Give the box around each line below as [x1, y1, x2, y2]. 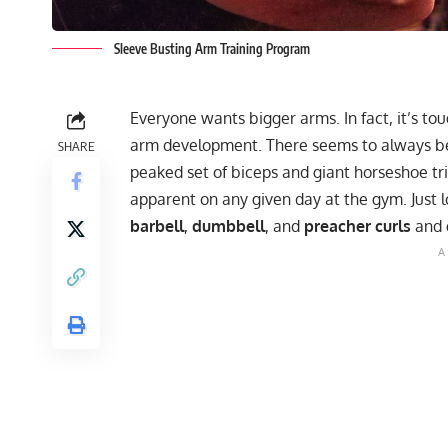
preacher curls [304, 216, 411, 237]
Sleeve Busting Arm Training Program [114, 41, 310, 58]
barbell [130, 216, 184, 237]
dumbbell [192, 216, 265, 237]
